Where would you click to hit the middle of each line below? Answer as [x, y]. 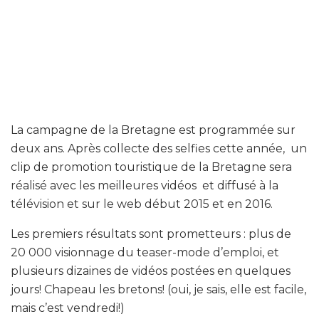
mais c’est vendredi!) [68, 308]
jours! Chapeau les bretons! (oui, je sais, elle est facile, [158, 289]
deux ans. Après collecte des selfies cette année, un [159, 148]
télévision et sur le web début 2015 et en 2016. [142, 204]
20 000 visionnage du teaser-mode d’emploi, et [145, 252]
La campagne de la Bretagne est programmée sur [153, 130]
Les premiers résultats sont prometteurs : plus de [151, 234]
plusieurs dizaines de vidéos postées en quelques [151, 271]
